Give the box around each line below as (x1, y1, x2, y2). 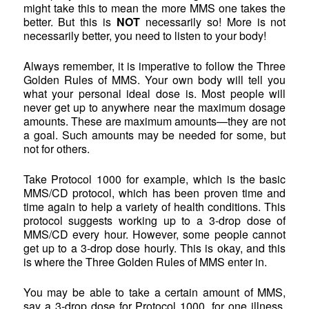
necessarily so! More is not (140, 14, 286, 30)
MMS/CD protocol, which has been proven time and (23, 185, 286, 201)
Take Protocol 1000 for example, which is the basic (23, 171, 286, 188)
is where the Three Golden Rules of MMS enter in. (23, 254, 267, 270)
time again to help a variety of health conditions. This (23, 199, 286, 215)
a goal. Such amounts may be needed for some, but (23, 127, 286, 143)
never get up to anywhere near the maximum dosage (23, 99, 286, 116)
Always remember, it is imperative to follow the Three (23, 58, 286, 74)
